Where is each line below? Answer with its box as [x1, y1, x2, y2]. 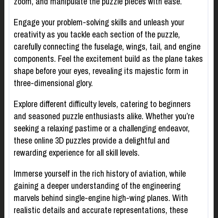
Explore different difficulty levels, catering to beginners [13, 98, 191, 110]
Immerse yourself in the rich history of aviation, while [13, 167, 186, 180]
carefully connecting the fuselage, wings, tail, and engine [13, 40, 200, 53]
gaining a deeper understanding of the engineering [13, 180, 181, 192]
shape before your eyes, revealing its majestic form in [13, 65, 188, 77]
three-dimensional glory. [13, 77, 93, 90]
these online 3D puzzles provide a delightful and [13, 134, 170, 147]
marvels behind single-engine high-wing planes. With [13, 192, 188, 204]
